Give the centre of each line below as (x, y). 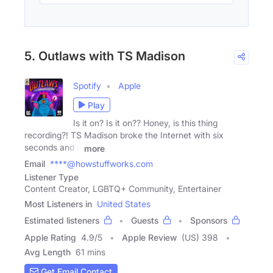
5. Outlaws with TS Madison (105, 56)
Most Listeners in (58, 204)
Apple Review (149, 237)
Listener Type (51, 177)
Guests (145, 220)
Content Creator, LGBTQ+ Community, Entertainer (123, 189)
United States (124, 204)
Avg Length (48, 252)
